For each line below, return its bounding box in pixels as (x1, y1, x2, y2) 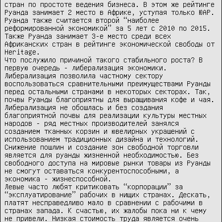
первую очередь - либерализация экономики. (4, 63, 167, 72)
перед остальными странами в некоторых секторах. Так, (4, 87, 211, 96)
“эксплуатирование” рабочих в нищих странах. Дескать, (4, 190, 211, 199)
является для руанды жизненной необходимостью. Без (4, 151, 199, 159)
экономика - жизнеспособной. (4, 174, 111, 183)
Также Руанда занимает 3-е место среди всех (4, 32, 171, 40)
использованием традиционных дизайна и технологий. (4, 135, 199, 143)
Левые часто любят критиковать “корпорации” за (4, 182, 183, 191)
